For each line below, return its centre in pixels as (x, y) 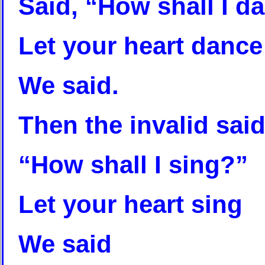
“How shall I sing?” (133, 165)
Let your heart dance (140, 46)
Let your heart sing (130, 205)
